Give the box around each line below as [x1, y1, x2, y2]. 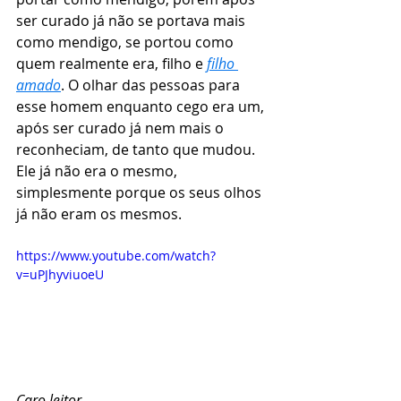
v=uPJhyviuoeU [16, 266, 104, 284]
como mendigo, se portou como [16, 32, 237, 53]
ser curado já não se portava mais [16, 11, 249, 31]
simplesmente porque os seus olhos [16, 183, 265, 203]
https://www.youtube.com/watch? [16, 247, 216, 265]
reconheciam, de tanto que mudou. [16, 140, 259, 160]
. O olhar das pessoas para [61, 75, 243, 96]
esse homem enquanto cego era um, [16, 97, 268, 117]
